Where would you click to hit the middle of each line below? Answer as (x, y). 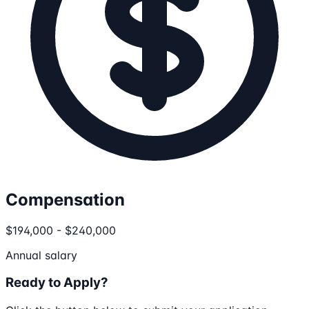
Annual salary (41, 255)
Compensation (65, 199)
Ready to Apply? (57, 283)
